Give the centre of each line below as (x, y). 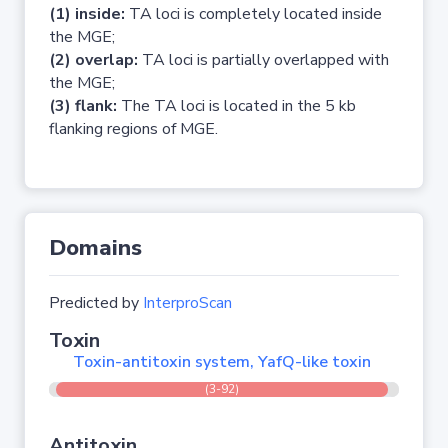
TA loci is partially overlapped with (263, 60)
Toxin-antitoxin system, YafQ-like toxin (222, 362)
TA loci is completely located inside (253, 14)
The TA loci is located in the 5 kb (236, 106)
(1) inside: (87, 14)
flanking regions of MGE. (133, 129)
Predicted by (96, 303)
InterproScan (187, 303)
